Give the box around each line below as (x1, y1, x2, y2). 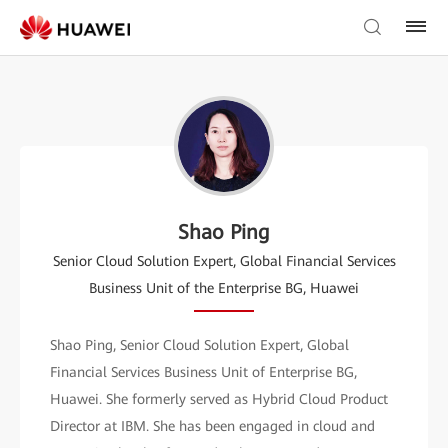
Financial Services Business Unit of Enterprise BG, (50, 364, 357, 380)
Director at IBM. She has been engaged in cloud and (50, 418, 375, 434)
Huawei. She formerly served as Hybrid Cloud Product (50, 391, 388, 407)
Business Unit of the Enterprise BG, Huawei (89, 280, 359, 296)
